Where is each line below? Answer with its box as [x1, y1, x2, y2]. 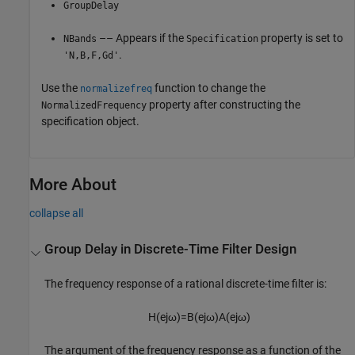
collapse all [29, 206, 83, 219]
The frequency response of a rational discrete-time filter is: [44, 277, 327, 291]
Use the [41, 81, 80, 94]
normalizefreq [80, 82, 152, 94]
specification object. [41, 114, 139, 128]
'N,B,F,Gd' [63, 49, 119, 61]
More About [29, 174, 116, 194]
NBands [63, 32, 97, 44]
